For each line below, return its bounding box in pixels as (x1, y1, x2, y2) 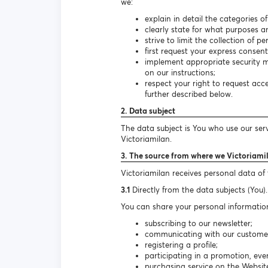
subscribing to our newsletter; (145, 218, 252, 229)
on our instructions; (145, 68, 215, 78)
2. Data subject (121, 106, 175, 116)
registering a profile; (145, 240, 218, 250)
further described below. (145, 89, 233, 99)
